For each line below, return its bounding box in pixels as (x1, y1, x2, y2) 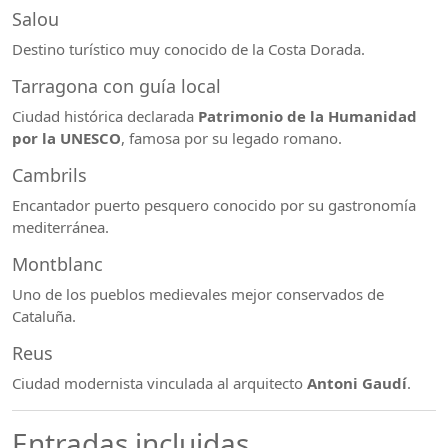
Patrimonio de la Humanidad (198, 106, 417, 126)
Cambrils (12, 163, 87, 187)
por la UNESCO (12, 128, 121, 148)
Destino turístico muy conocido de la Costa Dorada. (12, 39, 365, 59)
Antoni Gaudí (307, 373, 407, 393)
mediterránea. (12, 217, 109, 237)
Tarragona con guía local (12, 74, 221, 98)
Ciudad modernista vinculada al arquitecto (12, 373, 307, 393)
